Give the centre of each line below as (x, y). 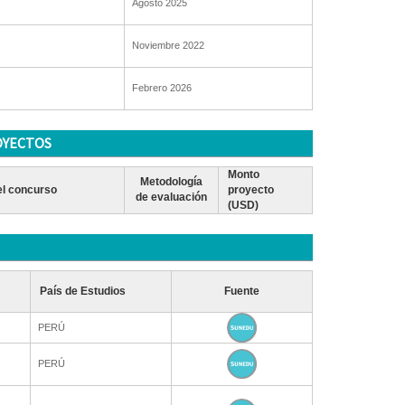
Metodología (171, 182)
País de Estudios (82, 291)
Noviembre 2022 (168, 45)
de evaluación (171, 197)
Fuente (241, 291)
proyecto (250, 190)
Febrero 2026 (161, 88)
